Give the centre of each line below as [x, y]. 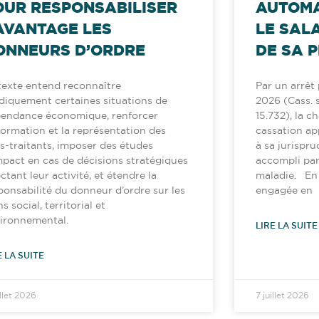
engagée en [284, 190]
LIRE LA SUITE [286, 226]
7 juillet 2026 [282, 296]
